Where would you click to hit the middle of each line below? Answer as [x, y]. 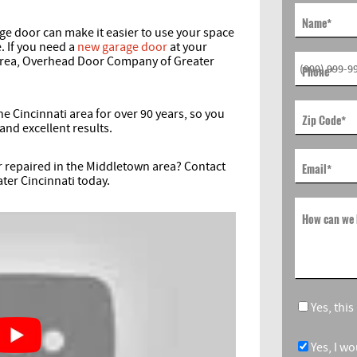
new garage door [122, 47]
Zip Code [321, 120]
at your [187, 47]
